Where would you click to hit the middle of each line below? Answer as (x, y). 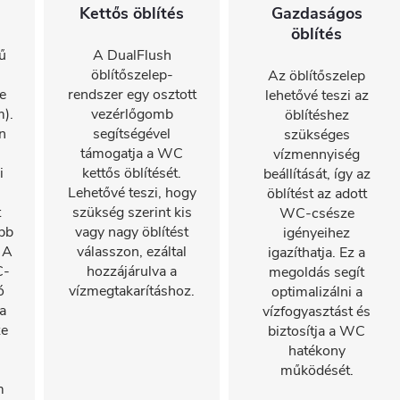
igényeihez (317, 233)
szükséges (317, 135)
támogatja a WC (132, 154)
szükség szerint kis (132, 212)
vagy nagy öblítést (132, 232)
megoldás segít (317, 272)
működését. (317, 371)
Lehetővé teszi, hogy (132, 193)
